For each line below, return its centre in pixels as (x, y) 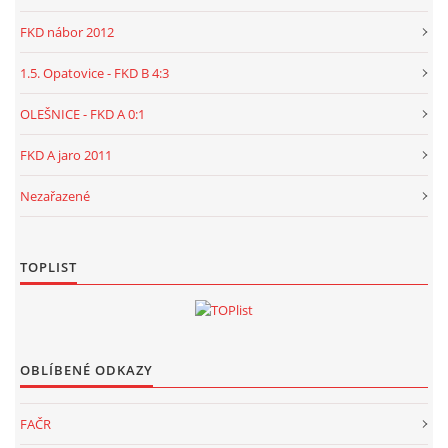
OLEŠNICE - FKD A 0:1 (82, 113)
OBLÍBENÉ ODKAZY (86, 369)
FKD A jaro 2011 (66, 154)
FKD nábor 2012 (67, 31)
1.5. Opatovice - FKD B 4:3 (94, 72)
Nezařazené (55, 195)
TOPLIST (48, 266)
